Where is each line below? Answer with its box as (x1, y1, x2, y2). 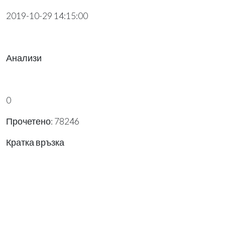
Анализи (6, 52, 42, 63)
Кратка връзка (6, 137, 64, 148)
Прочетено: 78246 (6, 116, 79, 127)
